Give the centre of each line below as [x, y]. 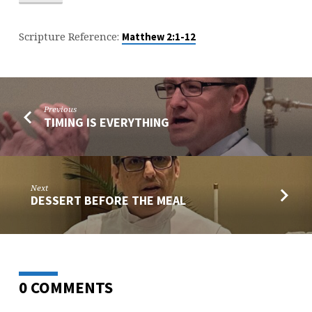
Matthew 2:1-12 [158, 37]
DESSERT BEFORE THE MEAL [109, 201]
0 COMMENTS [65, 288]
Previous [61, 109]
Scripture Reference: [70, 37]
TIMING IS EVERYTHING [107, 122]
